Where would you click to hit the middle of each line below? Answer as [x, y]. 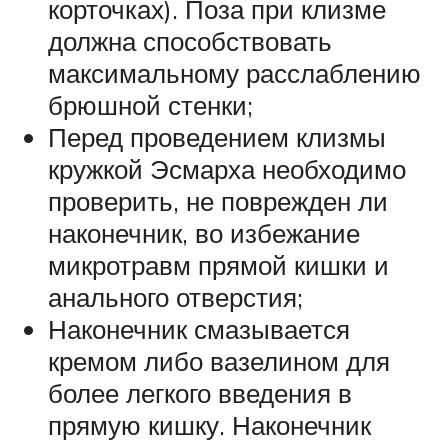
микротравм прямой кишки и [218, 265]
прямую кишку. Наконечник [209, 425]
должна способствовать [190, 41]
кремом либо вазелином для [219, 361]
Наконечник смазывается [199, 329]
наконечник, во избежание [204, 233]
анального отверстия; [175, 297]
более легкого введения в [200, 393]
